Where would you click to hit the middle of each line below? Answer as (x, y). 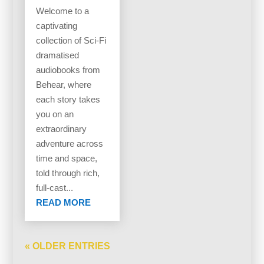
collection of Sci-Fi (71, 41)
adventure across (70, 144)
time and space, (67, 159)
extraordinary (62, 129)
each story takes (68, 100)
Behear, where (64, 85)
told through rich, (68, 173)
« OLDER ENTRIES (68, 246)
